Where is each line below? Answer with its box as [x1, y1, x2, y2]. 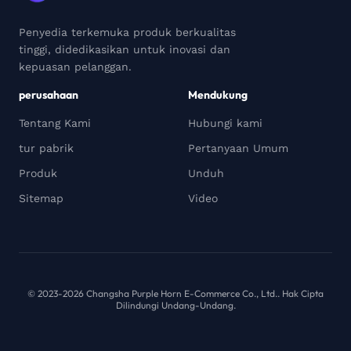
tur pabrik [19, 142, 74, 154]
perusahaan [19, 88, 78, 102]
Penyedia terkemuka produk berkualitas [19, 26, 236, 38]
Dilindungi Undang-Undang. [115, 299, 236, 311]
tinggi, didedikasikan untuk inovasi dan [19, 43, 230, 56]
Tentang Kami [19, 117, 91, 129]
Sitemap [19, 192, 63, 204]
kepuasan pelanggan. [19, 60, 132, 73]
